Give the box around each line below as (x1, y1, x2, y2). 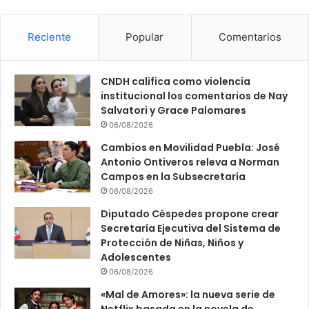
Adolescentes (101, 250, 171, 265)
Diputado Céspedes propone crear (101, 207, 279, 221)
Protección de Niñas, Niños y (101, 236, 243, 250)
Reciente (28, 30, 72, 44)
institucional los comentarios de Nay (101, 89, 288, 103)
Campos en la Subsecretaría (101, 170, 246, 184)
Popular (126, 30, 164, 44)
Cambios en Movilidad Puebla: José (101, 141, 280, 155)
